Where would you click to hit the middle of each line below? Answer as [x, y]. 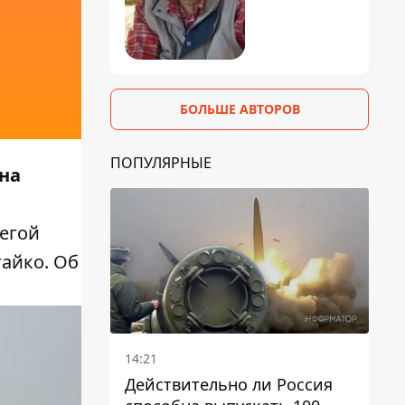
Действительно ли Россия [229, 384]
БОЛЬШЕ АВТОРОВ [240, 108]
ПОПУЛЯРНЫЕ [161, 162]
